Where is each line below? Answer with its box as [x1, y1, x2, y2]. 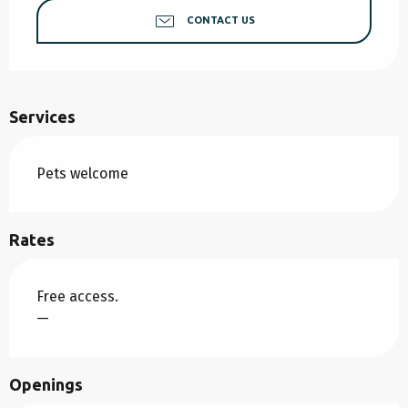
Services [9, 107, 76, 127]
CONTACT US [186, 15, 255, 26]
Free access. [36, 288, 118, 306]
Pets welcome [36, 165, 128, 183]
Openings [9, 375, 83, 394]
